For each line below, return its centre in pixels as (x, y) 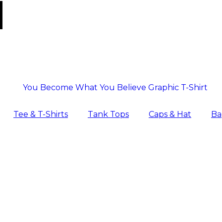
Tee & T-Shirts (41, 114)
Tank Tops (108, 114)
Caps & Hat (170, 114)
